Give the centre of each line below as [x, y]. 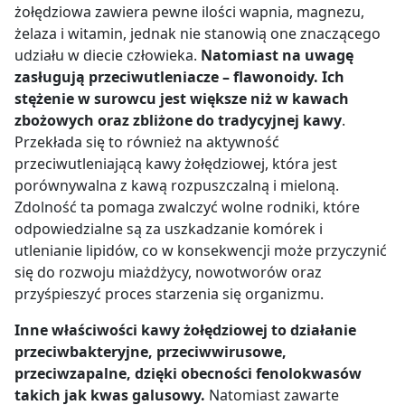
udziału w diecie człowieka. [108, 55]
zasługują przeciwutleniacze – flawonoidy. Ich [179, 76]
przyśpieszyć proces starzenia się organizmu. [171, 293]
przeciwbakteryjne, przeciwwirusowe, [151, 351]
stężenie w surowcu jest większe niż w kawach [182, 98]
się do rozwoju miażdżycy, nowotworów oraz [168, 272]
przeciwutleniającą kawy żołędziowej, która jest [176, 163]
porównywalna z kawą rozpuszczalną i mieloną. [177, 185]
